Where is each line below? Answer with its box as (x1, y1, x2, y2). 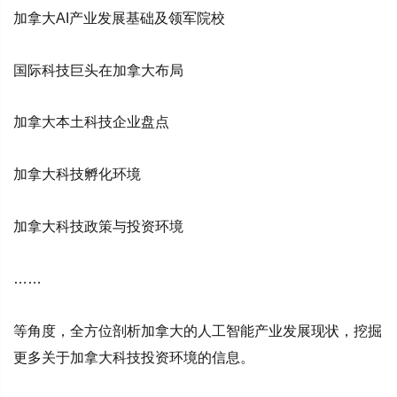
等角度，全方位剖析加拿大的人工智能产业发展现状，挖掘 (13, 323, 382, 339)
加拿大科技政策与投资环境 (13, 218, 183, 234)
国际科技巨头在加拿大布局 (13, 62, 183, 78)
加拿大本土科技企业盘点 (13, 114, 169, 130)
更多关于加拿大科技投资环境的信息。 (13, 349, 254, 365)
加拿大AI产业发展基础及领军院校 (13, 10, 225, 26)
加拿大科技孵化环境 (13, 167, 141, 183)
